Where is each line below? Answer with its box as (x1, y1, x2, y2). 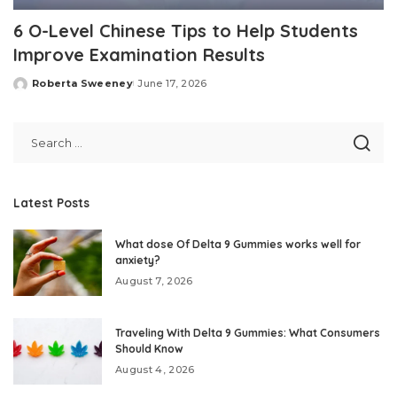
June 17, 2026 (137, 77, 207, 90)
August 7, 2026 (115, 275, 193, 288)
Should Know (115, 342, 183, 356)
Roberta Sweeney (32, 77, 134, 90)
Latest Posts (13, 195, 90, 211)
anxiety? (115, 253, 160, 268)
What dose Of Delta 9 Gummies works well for (115, 237, 361, 252)
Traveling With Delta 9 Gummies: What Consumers (115, 326, 380, 340)
